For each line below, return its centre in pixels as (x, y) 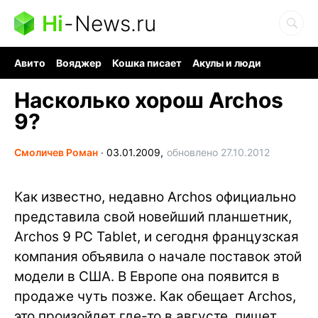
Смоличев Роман (56, 152)
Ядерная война (51, 75)
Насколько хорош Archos (149, 100)
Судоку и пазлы (231, 75)
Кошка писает (147, 63)
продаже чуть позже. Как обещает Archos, (155, 296)
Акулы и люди (227, 63)
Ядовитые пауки (141, 75)
